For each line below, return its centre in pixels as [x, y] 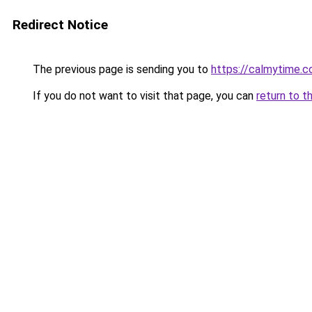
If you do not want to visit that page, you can [143, 96]
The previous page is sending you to [120, 69]
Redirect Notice [60, 25]
